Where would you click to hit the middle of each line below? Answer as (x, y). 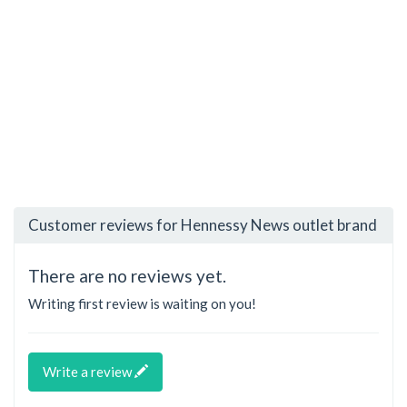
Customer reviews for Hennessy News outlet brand (203, 225)
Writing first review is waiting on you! (142, 303)
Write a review (89, 372)
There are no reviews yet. (127, 275)
